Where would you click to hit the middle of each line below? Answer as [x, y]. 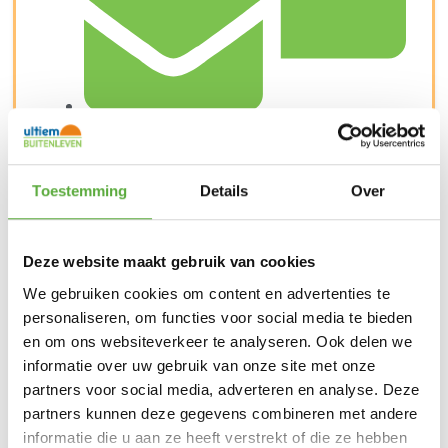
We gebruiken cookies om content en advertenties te [206, 293]
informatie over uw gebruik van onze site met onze [199, 365]
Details [224, 191]
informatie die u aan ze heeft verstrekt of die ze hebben [215, 437]
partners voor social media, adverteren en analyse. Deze [221, 389]
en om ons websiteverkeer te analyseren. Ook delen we [217, 341]
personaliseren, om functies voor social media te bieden [218, 317]
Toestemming [80, 191]
